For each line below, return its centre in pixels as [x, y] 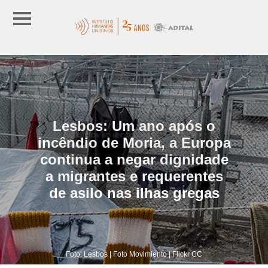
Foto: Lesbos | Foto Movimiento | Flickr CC [134, 254]
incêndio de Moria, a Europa [134, 142]
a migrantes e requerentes [134, 176]
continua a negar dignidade [134, 159]
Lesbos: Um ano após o [134, 126]
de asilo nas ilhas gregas [134, 193]
